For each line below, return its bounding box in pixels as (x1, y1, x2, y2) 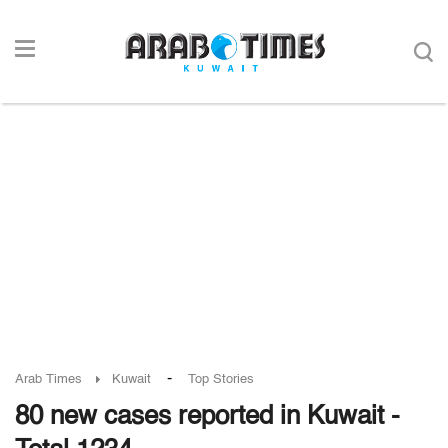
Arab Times (15, 373, 82, 386)
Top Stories (188, 373, 254, 386)
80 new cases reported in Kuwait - (15, 404, 400, 430)
